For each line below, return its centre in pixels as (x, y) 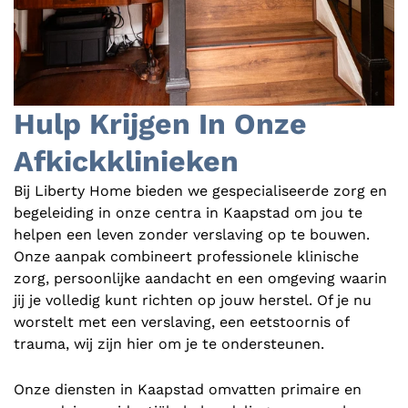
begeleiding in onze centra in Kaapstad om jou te (188, 213)
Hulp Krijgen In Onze (160, 124)
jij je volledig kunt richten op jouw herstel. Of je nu (193, 301)
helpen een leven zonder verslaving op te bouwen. (192, 235)
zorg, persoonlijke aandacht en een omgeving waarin (200, 279)
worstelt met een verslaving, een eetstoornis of (181, 322)
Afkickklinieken (126, 162)
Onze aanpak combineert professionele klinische (186, 257)
